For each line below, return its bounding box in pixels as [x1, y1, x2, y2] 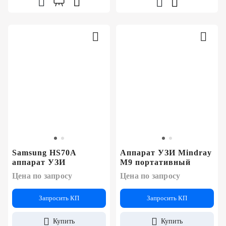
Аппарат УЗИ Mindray [120, 148, 212, 157]
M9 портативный [120, 158, 191, 167]
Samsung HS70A [12, 148, 76, 157]
